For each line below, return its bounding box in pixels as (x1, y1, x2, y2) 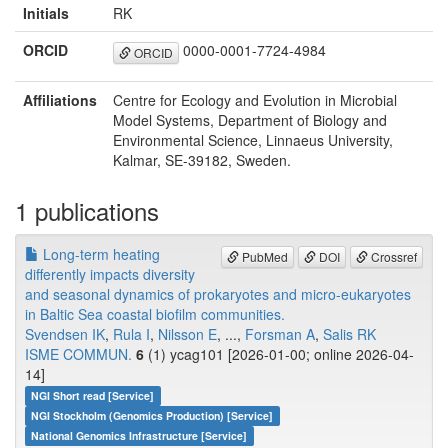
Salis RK (323, 324, 376, 345)
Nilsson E (158, 324, 217, 345)
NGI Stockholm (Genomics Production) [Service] (31, 408, 274, 424)
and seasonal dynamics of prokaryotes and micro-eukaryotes (25, 284, 411, 305)
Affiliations (23, 90, 97, 111)
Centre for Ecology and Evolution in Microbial (113, 90, 397, 111)
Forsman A (245, 324, 315, 345)
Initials (23, 3, 69, 24)
